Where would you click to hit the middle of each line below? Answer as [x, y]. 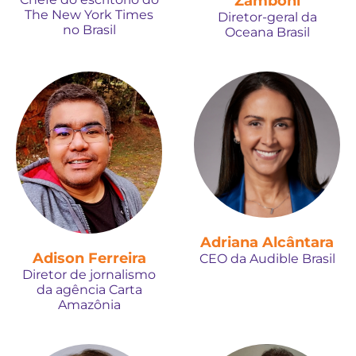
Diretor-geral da [267, 17]
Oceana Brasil [267, 32]
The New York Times [89, 15]
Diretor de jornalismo [89, 274]
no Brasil [89, 30]
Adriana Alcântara [267, 242]
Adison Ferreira [89, 258]
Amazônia [89, 304]
